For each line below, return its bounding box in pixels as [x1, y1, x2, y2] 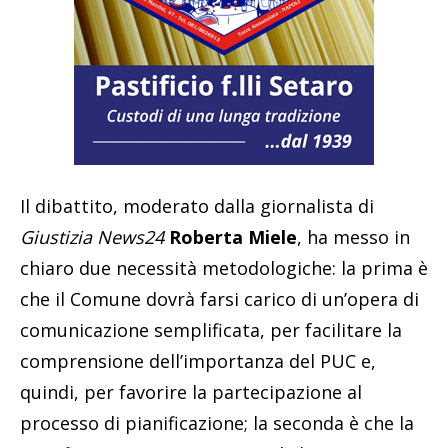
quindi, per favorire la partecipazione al [20, 379, 362, 404]
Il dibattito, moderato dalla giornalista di [20, 193, 374, 218]
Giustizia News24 [20, 224, 164, 249]
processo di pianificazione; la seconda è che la [20, 410, 414, 435]
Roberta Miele [169, 224, 297, 249]
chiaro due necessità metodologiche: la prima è [20, 255, 428, 280]
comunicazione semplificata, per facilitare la [20, 317, 402, 342]
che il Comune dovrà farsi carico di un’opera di [20, 286, 419, 311]
